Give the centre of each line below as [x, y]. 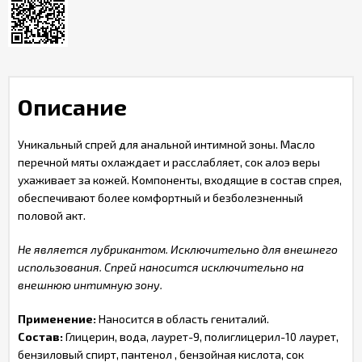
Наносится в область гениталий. [183, 319]
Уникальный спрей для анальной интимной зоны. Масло [166, 144]
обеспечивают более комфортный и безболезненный [160, 198]
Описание [72, 107]
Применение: [57, 319]
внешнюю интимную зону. [90, 285]
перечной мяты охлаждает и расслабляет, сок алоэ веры [169, 162]
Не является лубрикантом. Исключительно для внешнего [178, 249]
